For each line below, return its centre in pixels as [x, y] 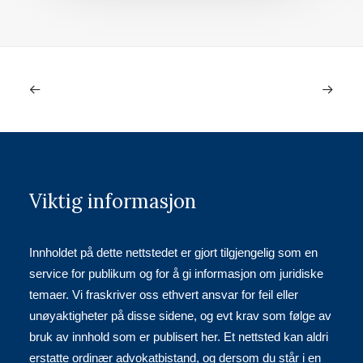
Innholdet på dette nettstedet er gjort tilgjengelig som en [173, 252]
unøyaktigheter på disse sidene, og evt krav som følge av [180, 316]
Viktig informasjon [113, 201]
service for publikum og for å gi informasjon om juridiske [176, 273]
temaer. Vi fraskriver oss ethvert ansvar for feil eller [164, 295]
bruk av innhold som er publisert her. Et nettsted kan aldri [179, 337]
